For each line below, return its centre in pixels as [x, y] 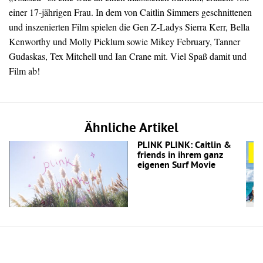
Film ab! [24, 71]
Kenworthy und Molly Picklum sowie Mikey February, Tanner [124, 42]
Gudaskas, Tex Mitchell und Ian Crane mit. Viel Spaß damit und [128, 56]
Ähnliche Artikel [131, 129]
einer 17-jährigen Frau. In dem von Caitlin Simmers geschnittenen [130, 12]
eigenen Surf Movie [176, 166]
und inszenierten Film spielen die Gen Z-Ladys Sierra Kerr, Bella [129, 27]
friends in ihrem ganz [180, 156]
